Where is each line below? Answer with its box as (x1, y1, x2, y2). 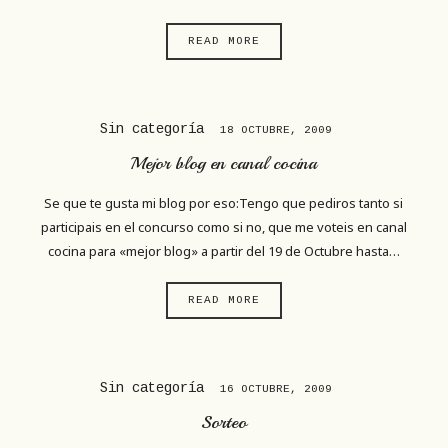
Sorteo (200, 411, 247, 433)
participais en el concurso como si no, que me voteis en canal (40, 217, 407, 236)
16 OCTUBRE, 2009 (219, 383, 332, 396)
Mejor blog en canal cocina (130, 152, 318, 174)
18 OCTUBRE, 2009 (219, 124, 332, 137)
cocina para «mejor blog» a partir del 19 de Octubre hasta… (47, 241, 400, 260)
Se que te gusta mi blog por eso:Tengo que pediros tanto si (44, 193, 404, 212)
